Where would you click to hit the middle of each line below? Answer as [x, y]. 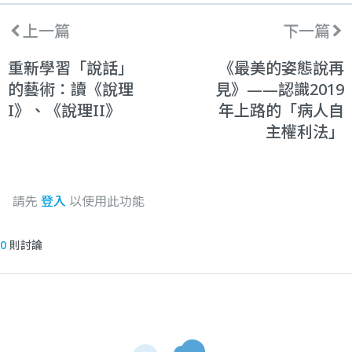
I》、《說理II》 [64, 110]
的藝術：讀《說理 [71, 89]
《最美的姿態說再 [281, 68]
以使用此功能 [105, 201]
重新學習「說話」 [71, 68]
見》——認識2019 [280, 89]
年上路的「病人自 [281, 110]
